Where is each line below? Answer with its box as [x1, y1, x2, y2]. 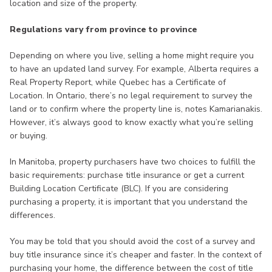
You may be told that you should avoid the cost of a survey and [10, 236, 255, 248]
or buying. [10, 130, 47, 142]
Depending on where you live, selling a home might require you [10, 50, 254, 62]
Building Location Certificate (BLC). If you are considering [10, 183, 228, 195]
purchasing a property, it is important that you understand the [10, 196, 248, 208]
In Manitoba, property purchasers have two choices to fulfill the [10, 156, 256, 168]
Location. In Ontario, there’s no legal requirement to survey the [10, 90, 253, 102]
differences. [10, 209, 55, 222]
